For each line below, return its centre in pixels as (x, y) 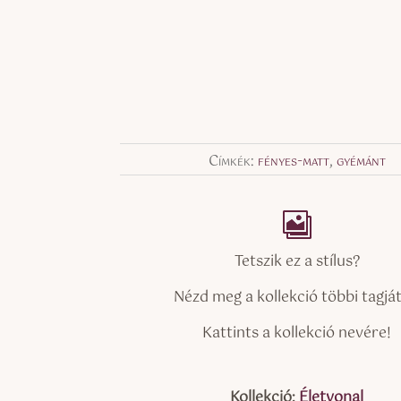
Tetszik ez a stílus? (297, 261)
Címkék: (233, 161)
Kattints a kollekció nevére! (297, 333)
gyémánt (361, 161)
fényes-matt (293, 161)
